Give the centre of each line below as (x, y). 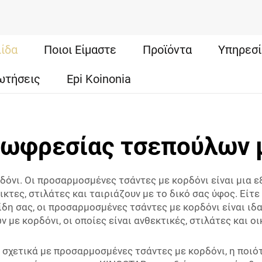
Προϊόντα (168, 49)
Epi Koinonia (99, 79)
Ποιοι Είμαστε (80, 49)
